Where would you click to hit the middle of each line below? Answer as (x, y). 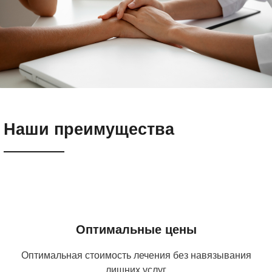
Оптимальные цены (136, 229)
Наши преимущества (89, 129)
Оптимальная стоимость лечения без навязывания (136, 255)
